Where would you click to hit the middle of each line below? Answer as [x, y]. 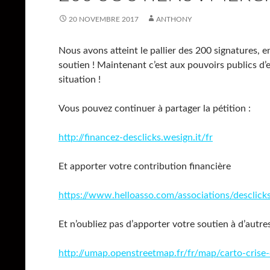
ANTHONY [174, 19]
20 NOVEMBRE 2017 [104, 19]
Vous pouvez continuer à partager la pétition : [155, 108]
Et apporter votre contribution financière [145, 166]
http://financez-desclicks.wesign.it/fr [136, 137]
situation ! [80, 80]
